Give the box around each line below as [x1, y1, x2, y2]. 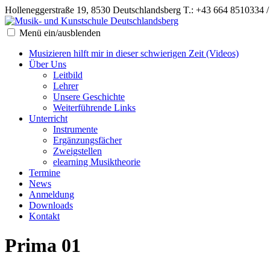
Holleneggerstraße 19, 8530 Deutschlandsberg [5, 5, 181, 15]
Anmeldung [29, 189, 74, 199]
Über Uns [29, 59, 66, 69]
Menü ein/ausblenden [19, 28, 101, 38]
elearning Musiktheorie [53, 157, 140, 167]
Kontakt [29, 211, 60, 221]
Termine [29, 168, 60, 178]
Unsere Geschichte [53, 92, 125, 102]
